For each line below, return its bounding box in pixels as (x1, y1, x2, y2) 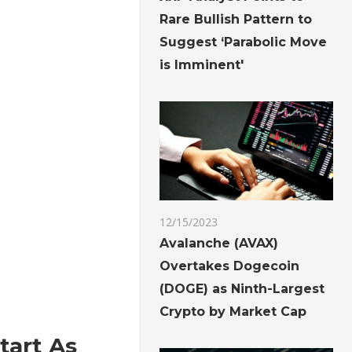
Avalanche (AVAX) (159, 236, 279, 251)
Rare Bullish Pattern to (159, 12, 313, 27)
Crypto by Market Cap (159, 304, 307, 320)
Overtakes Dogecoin (159, 258, 300, 274)
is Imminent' (159, 57, 244, 73)
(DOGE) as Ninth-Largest (159, 281, 325, 297)
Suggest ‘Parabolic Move (159, 35, 328, 50)
